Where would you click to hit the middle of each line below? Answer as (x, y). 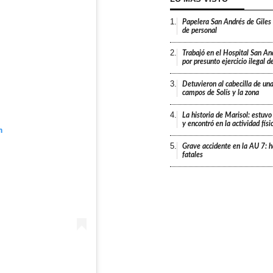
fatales (192, 154)
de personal (199, 30)
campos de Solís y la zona (220, 92)
